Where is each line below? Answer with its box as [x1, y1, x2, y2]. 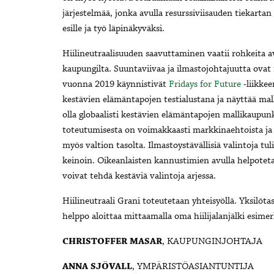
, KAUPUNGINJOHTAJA [162, 235, 262, 248]
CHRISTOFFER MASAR [62, 235, 162, 248]
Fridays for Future [169, 78, 241, 91]
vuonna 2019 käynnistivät [62, 78, 169, 91]
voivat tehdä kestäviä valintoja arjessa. [62, 170, 216, 183]
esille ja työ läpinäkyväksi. [62, 23, 165, 35]
